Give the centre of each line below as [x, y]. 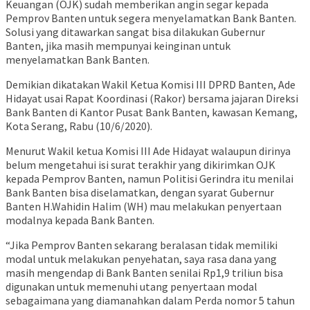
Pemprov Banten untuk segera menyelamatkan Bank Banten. [151, 18]
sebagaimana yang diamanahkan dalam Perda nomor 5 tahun [150, 301]
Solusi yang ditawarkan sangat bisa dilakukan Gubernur [135, 32]
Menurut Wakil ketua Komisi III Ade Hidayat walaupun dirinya [148, 151]
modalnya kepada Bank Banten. [80, 220]
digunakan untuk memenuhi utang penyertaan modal [131, 287]
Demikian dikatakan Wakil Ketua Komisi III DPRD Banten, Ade [151, 85]
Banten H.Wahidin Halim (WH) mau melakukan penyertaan [144, 207]
